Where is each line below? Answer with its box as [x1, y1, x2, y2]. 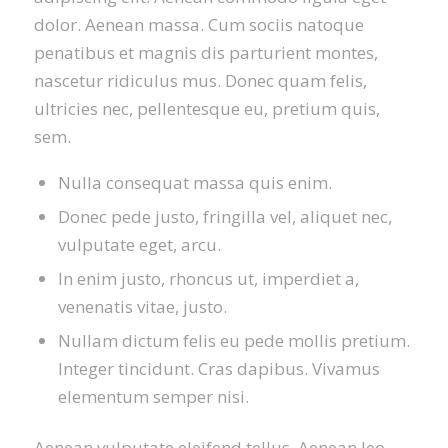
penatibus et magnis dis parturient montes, [33, 41, 378, 65]
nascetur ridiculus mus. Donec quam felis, [33, 69, 367, 93]
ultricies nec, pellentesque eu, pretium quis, [33, 97, 380, 121]
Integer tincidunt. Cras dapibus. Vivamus [57, 356, 380, 380]
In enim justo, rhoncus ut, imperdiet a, [57, 266, 359, 290]
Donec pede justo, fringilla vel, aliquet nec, [57, 204, 392, 228]
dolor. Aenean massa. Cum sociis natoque [33, 13, 364, 37]
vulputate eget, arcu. [57, 232, 221, 256]
